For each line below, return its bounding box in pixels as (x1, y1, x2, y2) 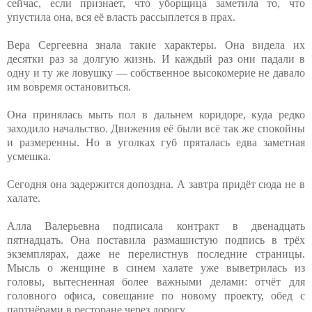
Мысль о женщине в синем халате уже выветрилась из (7, 261, 305, 274)
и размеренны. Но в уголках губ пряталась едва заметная (7, 136, 305, 148)
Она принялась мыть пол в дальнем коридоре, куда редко (7, 108, 305, 120)
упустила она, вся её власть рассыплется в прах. (7, 10, 235, 23)
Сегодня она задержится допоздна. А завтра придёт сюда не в (7, 178, 305, 190)
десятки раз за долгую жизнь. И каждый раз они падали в (7, 52, 305, 65)
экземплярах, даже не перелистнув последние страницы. (7, 247, 305, 260)
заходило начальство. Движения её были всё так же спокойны (7, 122, 305, 134)
